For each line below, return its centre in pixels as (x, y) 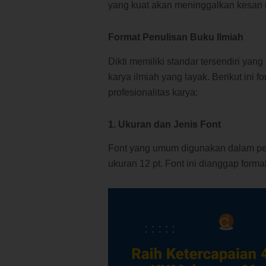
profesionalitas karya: (153, 92)
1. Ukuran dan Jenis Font (164, 124)
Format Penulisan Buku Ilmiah (176, 37)
